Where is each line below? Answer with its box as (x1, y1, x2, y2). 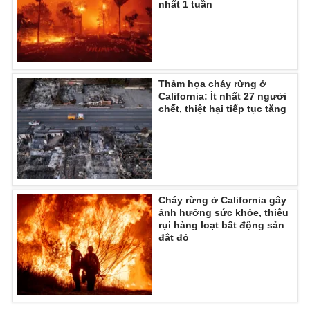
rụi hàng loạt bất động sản (158, 219, 284, 230)
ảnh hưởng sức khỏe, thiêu (158, 206, 289, 218)
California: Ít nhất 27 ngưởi (158, 90, 286, 102)
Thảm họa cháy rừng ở (158, 77, 266, 89)
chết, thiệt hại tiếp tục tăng (158, 102, 286, 114)
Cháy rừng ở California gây (158, 194, 286, 206)
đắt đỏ (158, 231, 189, 243)
